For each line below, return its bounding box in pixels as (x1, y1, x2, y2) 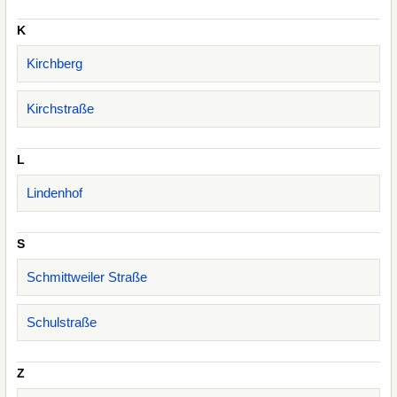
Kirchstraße (27, 101, 94, 116)
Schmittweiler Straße (27, 269, 147, 284)
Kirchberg (27, 56, 82, 71)
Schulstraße (27, 315, 97, 330)
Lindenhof (27, 185, 82, 200)
